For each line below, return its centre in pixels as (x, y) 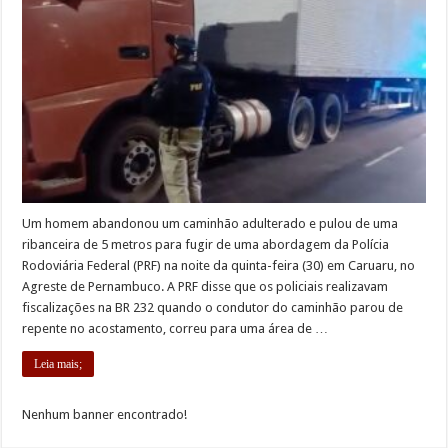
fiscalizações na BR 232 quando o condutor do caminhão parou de (213, 307)
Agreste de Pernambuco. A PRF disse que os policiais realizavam (205, 286)
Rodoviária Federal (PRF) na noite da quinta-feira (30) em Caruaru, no (219, 265)
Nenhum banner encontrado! (105, 414)
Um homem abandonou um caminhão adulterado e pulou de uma (210, 223)
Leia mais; (58, 363)
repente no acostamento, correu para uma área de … (175, 328)
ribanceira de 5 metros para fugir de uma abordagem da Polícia (206, 244)
